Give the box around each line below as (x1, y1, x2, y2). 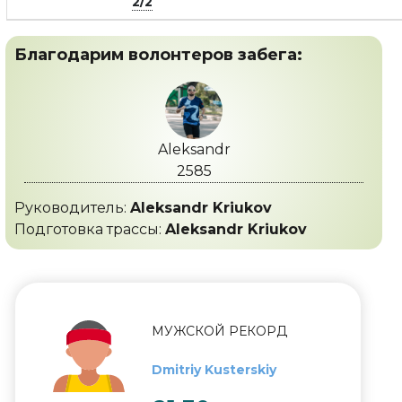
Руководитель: (14, 199, 130, 216)
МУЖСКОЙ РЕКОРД (152, 323, 287, 339)
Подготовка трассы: (14, 221, 165, 238)
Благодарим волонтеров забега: (14, 45, 302, 65)
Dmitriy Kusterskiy (152, 362, 276, 378)
